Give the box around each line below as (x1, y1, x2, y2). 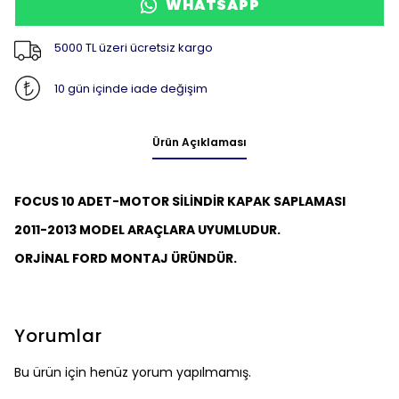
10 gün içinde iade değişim (53, 79, 208, 97)
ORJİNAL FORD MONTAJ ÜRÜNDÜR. (14, 249, 237, 267)
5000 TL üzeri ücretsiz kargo (53, 38, 213, 56)
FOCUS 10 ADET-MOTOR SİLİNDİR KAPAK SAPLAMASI (14, 192, 346, 210)
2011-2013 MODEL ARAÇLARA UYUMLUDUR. (14, 221, 281, 239)
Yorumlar (14, 323, 102, 348)
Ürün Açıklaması (152, 134, 247, 150)
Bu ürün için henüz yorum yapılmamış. (14, 363, 251, 381)
